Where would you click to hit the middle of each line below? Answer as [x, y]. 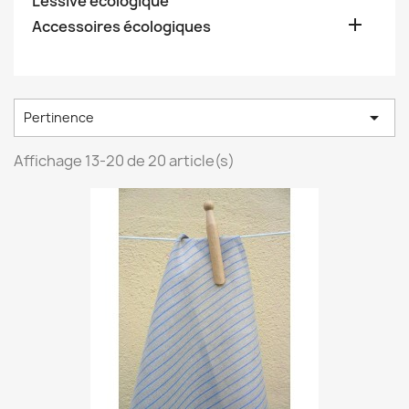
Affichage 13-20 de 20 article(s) [124, 161]
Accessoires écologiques [121, 26]
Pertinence [59, 117]
